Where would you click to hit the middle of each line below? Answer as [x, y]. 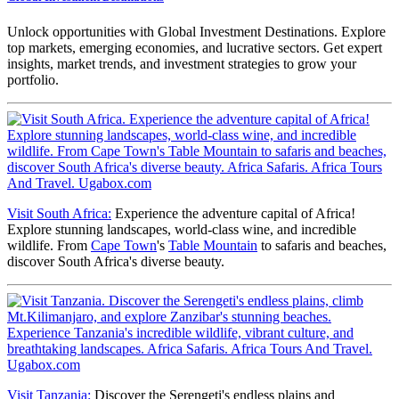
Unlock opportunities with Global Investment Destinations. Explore [196, 31]
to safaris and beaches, [322, 245]
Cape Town [124, 245]
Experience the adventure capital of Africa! [233, 213]
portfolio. [33, 79]
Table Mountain [213, 245]
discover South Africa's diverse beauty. [116, 261]
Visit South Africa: [59, 213]
